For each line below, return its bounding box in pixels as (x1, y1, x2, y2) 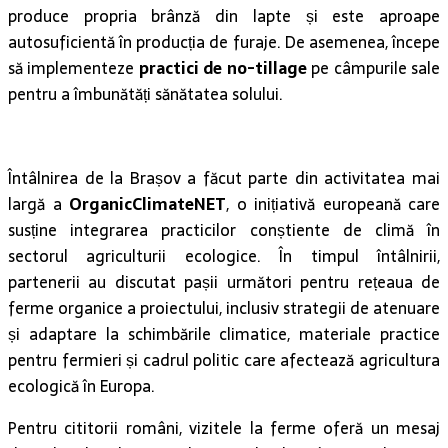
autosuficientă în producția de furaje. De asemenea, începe (8, 29, 440, 56)
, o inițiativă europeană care (226, 191, 440, 218)
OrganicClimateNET (69, 191, 226, 218)
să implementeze (8, 55, 139, 82)
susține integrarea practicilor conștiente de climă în (8, 217, 440, 244)
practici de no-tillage (138, 55, 307, 82)
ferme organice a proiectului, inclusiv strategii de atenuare (8, 295, 440, 322)
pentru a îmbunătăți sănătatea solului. (8, 81, 283, 108)
